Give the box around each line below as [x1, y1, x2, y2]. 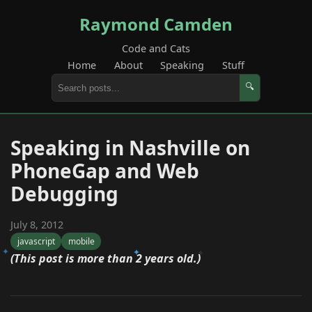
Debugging [10, 180, 118, 207]
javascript [17, 235, 55, 248]
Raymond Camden [79, 13, 233, 36]
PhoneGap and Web [10, 157, 199, 184]
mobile [68, 235, 95, 248]
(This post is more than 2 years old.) [10, 251, 201, 267]
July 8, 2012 [10, 218, 63, 231]
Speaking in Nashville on [10, 134, 250, 161]
